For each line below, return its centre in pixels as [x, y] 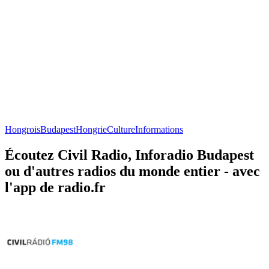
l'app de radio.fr [55, 187]
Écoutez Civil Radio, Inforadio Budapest [129, 155]
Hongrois [23, 129]
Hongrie [91, 129]
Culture [121, 129]
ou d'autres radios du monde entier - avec [132, 171]
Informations [159, 129]
